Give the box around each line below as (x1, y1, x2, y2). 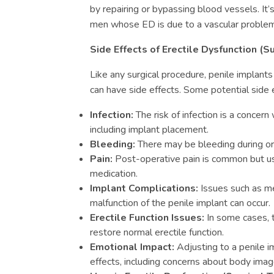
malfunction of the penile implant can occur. (90, 196, 270, 210)
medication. (90, 167, 138, 180)
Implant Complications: (90, 182, 198, 195)
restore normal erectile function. (90, 226, 224, 239)
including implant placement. (90, 123, 209, 136)
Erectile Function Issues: (90, 211, 204, 224)
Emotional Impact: (90, 240, 174, 254)
